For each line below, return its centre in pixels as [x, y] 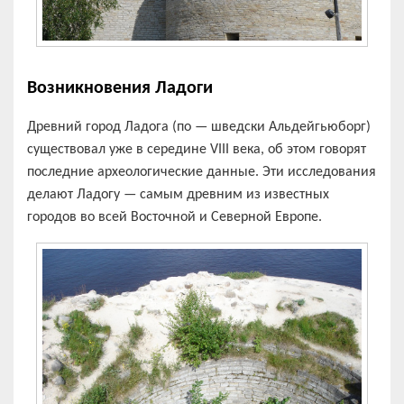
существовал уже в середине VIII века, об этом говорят [197, 149]
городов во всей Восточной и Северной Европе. [174, 217]
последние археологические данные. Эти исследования [202, 172]
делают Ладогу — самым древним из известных [178, 194]
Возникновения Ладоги [120, 89]
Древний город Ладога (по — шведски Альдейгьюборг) [199, 127]
